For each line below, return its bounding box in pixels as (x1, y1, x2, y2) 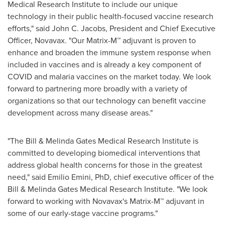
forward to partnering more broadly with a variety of (8, 83, 187, 94)
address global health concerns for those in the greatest (8, 159, 202, 171)
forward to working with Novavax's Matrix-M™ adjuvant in (8, 195, 204, 207)
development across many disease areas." (8, 107, 153, 119)
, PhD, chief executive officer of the (91, 171, 214, 183)
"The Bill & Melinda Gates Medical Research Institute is (8, 135, 198, 147)
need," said (8, 171, 48, 183)
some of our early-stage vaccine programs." (8, 207, 158, 219)
